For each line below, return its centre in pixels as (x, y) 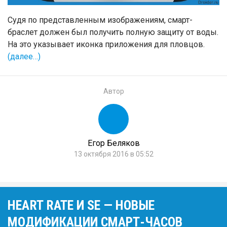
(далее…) (24, 56)
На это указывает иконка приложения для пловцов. (106, 44)
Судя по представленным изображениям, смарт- (100, 20)
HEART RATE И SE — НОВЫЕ (81, 205)
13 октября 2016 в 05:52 (113, 154)
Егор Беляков (113, 143)
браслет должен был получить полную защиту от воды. (113, 32)
